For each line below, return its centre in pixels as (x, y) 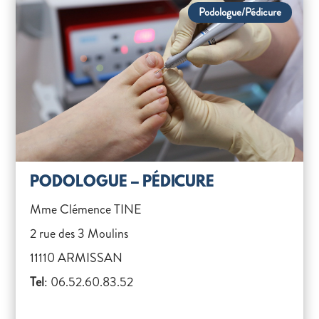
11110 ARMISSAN (77, 258)
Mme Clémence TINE (86, 209)
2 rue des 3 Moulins (79, 234)
